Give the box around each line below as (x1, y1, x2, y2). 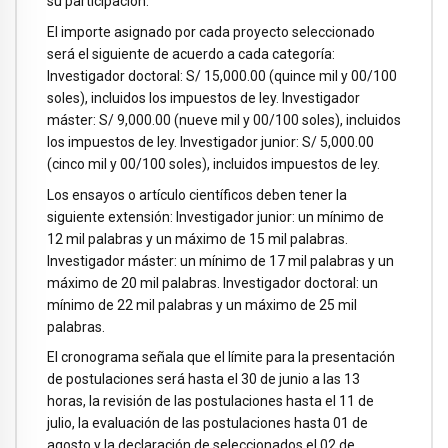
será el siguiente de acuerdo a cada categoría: (47, 45, 335, 62)
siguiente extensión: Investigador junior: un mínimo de (47, 208, 384, 225)
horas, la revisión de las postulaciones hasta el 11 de (47, 393, 374, 410)
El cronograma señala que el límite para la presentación (47, 349, 395, 366)
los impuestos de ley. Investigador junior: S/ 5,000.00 (47, 133, 374, 150)
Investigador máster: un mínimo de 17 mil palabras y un (47, 252, 394, 269)
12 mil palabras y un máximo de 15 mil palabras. (47, 230, 348, 247)
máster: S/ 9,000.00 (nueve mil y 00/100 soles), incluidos (47, 111, 401, 128)
